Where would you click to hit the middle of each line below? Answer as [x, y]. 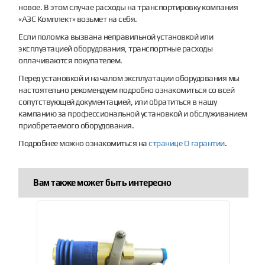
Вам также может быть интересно [102, 182]
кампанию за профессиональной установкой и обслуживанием [133, 113]
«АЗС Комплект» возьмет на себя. [78, 19]
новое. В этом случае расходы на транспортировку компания [128, 7]
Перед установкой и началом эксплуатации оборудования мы [129, 78]
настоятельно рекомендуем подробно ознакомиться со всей [127, 90]
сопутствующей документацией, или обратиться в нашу [118, 101]
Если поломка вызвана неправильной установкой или [116, 36]
